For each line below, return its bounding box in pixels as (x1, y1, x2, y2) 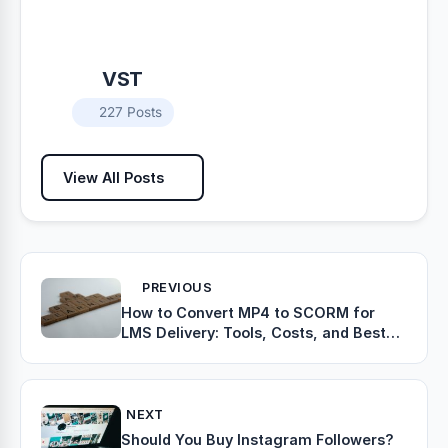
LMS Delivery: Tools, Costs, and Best (121, 324, 386, 342)
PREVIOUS (142, 280, 212, 296)
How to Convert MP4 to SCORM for (121, 304, 375, 322)
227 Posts (98, 104, 162, 121)
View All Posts (63, 169, 164, 187)
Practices (121, 344, 190, 362)
